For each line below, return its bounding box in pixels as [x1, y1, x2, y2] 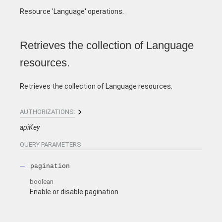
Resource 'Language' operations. [20, 7, 124, 15]
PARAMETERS [40, 141, 81, 148]
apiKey [20, 123, 40, 131]
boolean [30, 178, 54, 186]
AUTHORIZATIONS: [20, 108, 75, 115]
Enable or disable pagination [30, 188, 118, 196]
